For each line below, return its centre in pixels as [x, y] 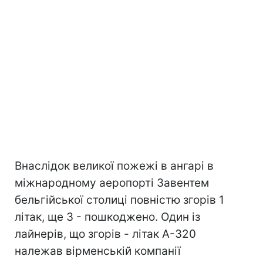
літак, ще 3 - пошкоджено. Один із [107, 217]
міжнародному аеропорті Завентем [112, 183]
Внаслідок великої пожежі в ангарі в [114, 166]
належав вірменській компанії [98, 251]
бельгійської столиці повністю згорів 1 [119, 200]
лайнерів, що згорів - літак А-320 [105, 234]
